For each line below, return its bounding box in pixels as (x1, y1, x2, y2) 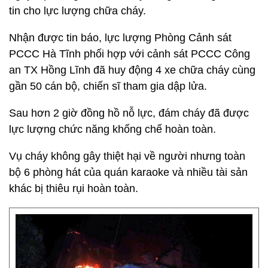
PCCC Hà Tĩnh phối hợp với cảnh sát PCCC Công (9, 48, 250, 60)
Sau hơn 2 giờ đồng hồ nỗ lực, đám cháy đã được (9, 107, 249, 119)
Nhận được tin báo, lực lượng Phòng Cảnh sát (9, 32, 232, 44)
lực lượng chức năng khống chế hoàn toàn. (9, 123, 216, 135)
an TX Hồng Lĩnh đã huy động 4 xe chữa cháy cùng (9, 64, 255, 76)
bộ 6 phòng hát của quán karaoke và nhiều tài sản (9, 166, 248, 178)
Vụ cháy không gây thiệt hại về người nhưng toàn (9, 150, 245, 162)
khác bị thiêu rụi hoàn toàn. (9, 182, 138, 194)
